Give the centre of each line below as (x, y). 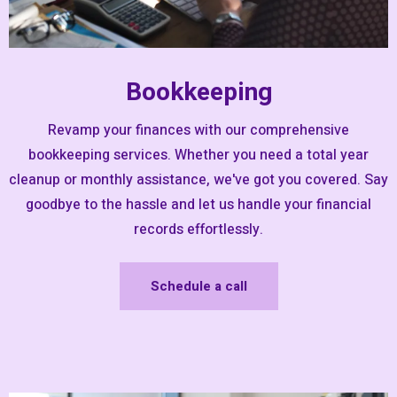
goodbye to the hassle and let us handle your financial (198, 204)
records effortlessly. (198, 229)
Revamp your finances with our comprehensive (198, 130)
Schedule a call (198, 286)
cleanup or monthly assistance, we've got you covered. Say (198, 179)
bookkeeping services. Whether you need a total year (198, 155)
